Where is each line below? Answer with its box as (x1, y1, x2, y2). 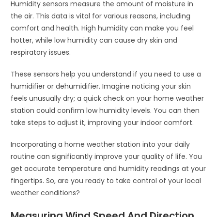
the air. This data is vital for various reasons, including (11, 11, 191, 21)
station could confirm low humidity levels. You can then (11, 105, 200, 115)
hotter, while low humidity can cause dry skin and (11, 35, 178, 45)
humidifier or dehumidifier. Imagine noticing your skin (11, 81, 191, 91)
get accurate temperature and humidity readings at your (11, 163, 206, 173)
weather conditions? (11, 187, 80, 198)
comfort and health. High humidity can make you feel (11, 23, 194, 33)
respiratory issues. (11, 47, 71, 57)
